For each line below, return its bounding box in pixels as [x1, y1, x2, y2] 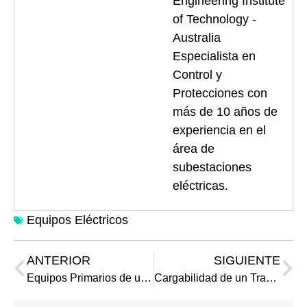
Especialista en [173, 49, 256, 64]
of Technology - [173, 12, 256, 27]
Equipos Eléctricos [27, 213, 128, 228]
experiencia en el [173, 123, 266, 138]
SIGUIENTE [214, 254, 280, 268]
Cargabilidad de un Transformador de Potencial [265, 272, 277, 284]
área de [173, 142, 214, 156]
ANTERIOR [27, 254, 90, 268]
